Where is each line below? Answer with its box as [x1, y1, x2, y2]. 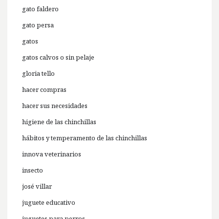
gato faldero [22, 4, 59, 14]
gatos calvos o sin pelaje [22, 53, 94, 62]
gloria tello [22, 69, 55, 78]
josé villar [22, 182, 52, 191]
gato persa [22, 21, 54, 30]
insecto [22, 166, 43, 175]
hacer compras [22, 85, 66, 94]
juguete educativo [22, 198, 75, 207]
